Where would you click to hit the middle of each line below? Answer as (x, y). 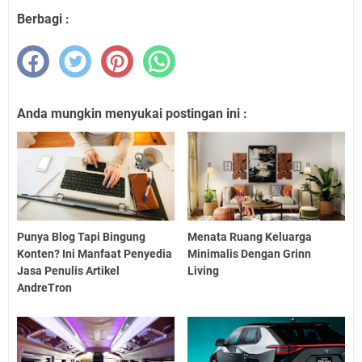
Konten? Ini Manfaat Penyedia (95, 254)
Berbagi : (43, 19)
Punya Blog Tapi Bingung (81, 237)
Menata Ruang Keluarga (250, 237)
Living (204, 271)
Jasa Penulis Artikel (68, 271)
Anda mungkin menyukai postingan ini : (132, 114)
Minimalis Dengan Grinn (250, 254)
